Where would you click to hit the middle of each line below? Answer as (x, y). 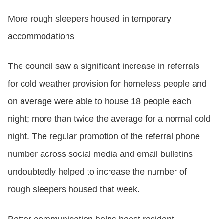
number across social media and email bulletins (100, 154)
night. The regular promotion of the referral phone (104, 136)
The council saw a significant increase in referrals (104, 66)
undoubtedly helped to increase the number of (97, 171)
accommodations (41, 36)
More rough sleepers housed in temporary (89, 18)
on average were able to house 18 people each (99, 101)
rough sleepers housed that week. (74, 189)
